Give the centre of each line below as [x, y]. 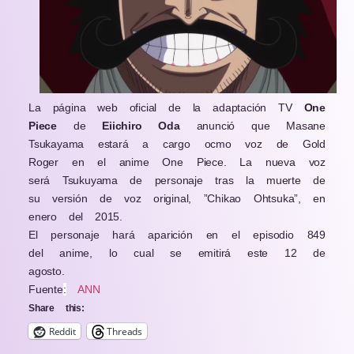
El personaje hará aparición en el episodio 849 [177, 235]
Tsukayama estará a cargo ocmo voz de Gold [177, 144]
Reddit [62, 331]
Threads [125, 331]
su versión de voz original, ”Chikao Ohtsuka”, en [177, 199]
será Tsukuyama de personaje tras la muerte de [177, 181]
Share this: [56, 309]
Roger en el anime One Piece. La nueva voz [177, 162]
